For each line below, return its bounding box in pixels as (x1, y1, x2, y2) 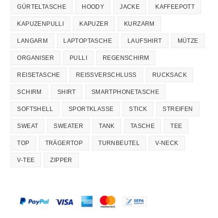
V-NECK (155, 140, 179, 147)
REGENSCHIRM (103, 54, 149, 62)
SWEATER (54, 123, 84, 130)
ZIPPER (50, 157, 73, 164)
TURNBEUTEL (98, 140, 140, 147)
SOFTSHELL (17, 106, 54, 113)
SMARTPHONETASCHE (91, 89, 160, 96)
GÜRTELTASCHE (17, 3, 67, 11)
